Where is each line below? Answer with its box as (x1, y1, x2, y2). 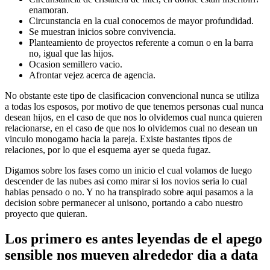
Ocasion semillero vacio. (29, 58, 122, 69)
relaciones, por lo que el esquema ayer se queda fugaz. (5, 144, 211, 155)
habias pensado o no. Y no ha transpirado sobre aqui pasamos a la (5, 186, 253, 197)
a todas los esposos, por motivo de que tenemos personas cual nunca (5, 101, 263, 111)
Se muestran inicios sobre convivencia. (29, 26, 176, 37)
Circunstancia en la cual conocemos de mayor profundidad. (29, 15, 254, 26)
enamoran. (29, 4, 69, 15)
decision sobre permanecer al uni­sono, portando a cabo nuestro (5, 197, 243, 208)
